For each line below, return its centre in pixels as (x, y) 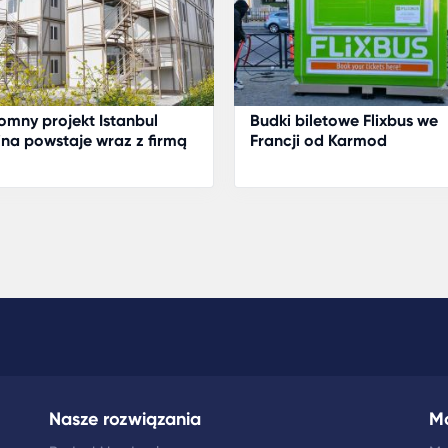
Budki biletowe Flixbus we (344, 120)
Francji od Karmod (318, 140)
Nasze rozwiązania (125, 419)
